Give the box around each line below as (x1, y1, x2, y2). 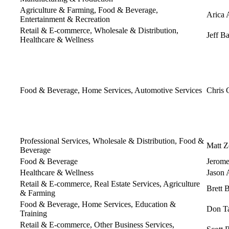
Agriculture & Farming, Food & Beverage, (20, 5, 158, 14)
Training (20, 209, 47, 218)
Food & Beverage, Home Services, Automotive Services (20, 85, 202, 95)
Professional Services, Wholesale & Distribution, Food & (20, 136, 204, 145)
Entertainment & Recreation (20, 14, 110, 24)
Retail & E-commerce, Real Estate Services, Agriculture (20, 179, 200, 188)
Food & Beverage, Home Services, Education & (20, 199, 176, 209)
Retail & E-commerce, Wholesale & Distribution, (20, 26, 178, 35)
